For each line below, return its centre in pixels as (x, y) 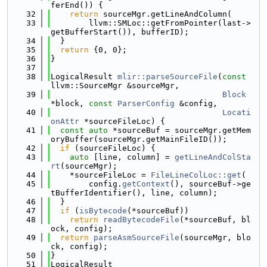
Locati (237, 112)
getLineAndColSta (213, 157)
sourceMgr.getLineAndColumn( (165, 14)
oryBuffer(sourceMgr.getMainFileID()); (139, 139)
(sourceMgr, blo (215, 237)
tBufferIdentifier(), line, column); (134, 193)
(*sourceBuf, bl (215, 220)
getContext (146, 184)
